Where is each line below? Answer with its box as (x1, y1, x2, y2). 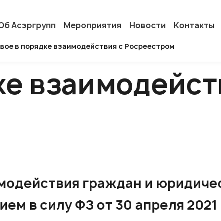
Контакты (174, 19, 215, 31)
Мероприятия (64, 19, 122, 31)
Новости (129, 19, 166, 31)
